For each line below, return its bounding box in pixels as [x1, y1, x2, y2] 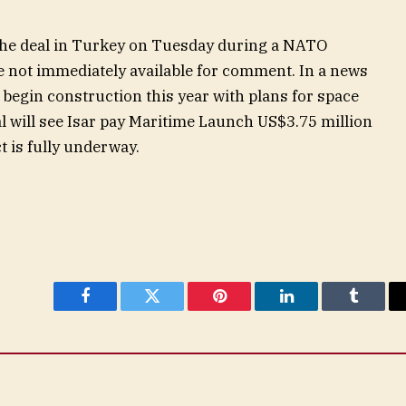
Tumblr [352, 301, 401, 318]
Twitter [150, 301, 198, 318]
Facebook [83, 301, 148, 318]
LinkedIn [285, 301, 345, 318]
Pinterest [217, 301, 275, 318]
